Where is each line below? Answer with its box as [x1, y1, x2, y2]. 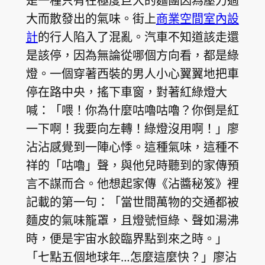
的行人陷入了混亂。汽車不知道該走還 [37, 28, 239, 45]
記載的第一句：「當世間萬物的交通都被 [25, 193, 239, 210]
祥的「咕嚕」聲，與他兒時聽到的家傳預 [25, 157, 239, 173]
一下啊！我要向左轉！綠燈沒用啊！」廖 [25, 120, 239, 137]
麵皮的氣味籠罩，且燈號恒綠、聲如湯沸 [25, 212, 239, 228]
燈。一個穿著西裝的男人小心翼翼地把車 [25, 65, 239, 82]
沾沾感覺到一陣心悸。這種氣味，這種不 [25, 138, 239, 155]
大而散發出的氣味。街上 [25, 10, 156, 27]
